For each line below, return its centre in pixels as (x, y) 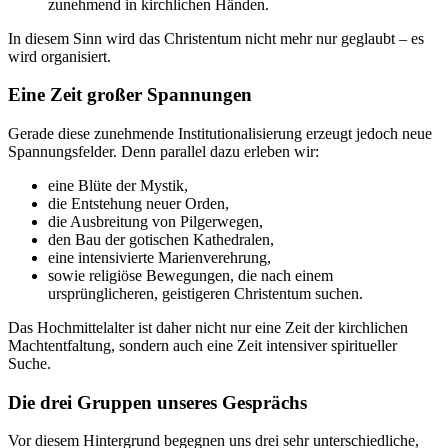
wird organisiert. (59, 56)
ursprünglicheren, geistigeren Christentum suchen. (205, 293)
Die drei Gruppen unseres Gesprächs (157, 402)
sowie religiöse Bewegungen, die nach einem (190, 275)
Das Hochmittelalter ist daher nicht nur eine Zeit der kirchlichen (208, 327)
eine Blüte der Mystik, (118, 185)
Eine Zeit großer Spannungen (130, 95)
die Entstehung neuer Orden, (138, 203)
